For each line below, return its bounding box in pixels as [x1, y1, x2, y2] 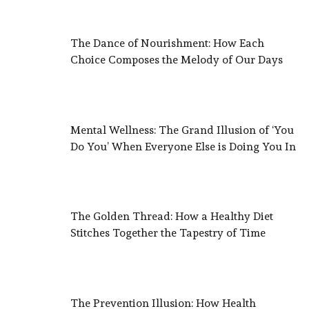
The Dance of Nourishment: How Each [70, 36, 264, 50]
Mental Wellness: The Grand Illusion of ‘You [70, 123, 294, 137]
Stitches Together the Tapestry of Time [70, 226, 266, 240]
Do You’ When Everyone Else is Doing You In [70, 139, 296, 153]
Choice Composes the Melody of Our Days [70, 52, 283, 66]
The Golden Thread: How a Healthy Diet [70, 210, 273, 223]
